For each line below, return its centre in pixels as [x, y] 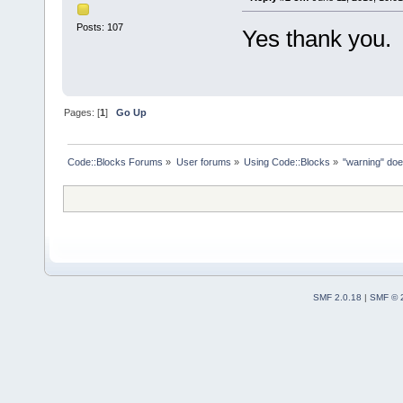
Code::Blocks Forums [116, 161]
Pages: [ [82, 112]
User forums [203, 161]
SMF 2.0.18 [337, 297]
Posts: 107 [99, 27]
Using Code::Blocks [287, 161]
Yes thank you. [316, 38]
